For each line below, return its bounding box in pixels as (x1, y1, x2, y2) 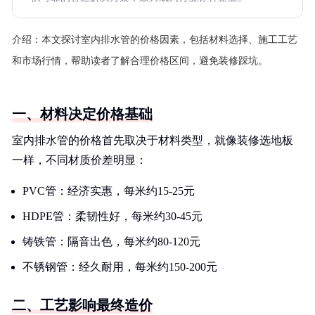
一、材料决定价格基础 (12, 106, 153, 122)
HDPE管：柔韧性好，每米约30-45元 (22, 210, 202, 222)
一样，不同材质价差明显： (12, 154, 147, 166)
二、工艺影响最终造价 (12, 297, 153, 313)
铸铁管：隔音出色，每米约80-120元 (22, 236, 200, 247)
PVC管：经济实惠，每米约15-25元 (22, 185, 195, 197)
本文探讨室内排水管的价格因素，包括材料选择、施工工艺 (41, 34, 297, 45)
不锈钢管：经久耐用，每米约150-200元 (22, 261, 217, 273)
